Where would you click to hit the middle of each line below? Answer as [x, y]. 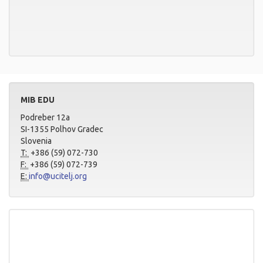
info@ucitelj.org [58, 176]
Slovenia [36, 141]
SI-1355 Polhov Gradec [62, 129]
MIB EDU [38, 100]
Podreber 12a [45, 117]
